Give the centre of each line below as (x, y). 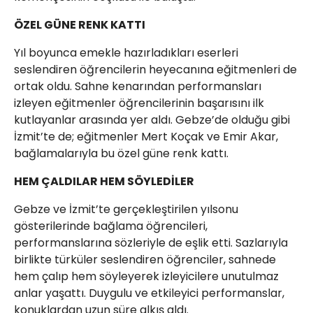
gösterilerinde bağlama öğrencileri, (111, 226)
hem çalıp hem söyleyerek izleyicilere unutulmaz (146, 276)
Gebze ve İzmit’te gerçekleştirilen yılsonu (126, 209)
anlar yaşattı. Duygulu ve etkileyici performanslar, (149, 293)
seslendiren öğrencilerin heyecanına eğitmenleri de (155, 70)
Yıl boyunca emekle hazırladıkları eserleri (126, 53)
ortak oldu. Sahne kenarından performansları (138, 86)
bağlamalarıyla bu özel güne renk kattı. (121, 153)
